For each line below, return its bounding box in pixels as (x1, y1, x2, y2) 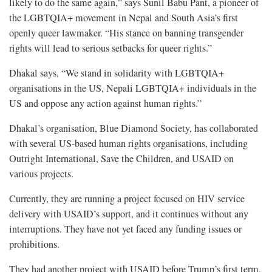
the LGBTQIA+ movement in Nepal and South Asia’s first (9, 11, 238, 25)
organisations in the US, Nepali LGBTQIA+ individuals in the (9, 81, 256, 95)
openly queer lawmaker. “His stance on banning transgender (9, 26, 243, 40)
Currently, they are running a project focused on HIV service (9, 192, 245, 206)
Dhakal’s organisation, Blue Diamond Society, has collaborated (9, 121, 258, 135)
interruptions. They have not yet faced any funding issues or (9, 222, 242, 236)
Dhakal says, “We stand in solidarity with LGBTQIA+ (9, 66, 224, 80)
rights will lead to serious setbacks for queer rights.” (9, 41, 212, 55)
